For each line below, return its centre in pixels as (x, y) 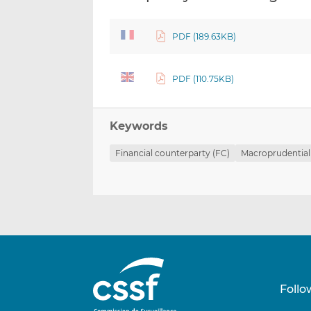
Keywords (139, 126)
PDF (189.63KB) (204, 37)
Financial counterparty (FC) (173, 153)
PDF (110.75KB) (203, 79)
